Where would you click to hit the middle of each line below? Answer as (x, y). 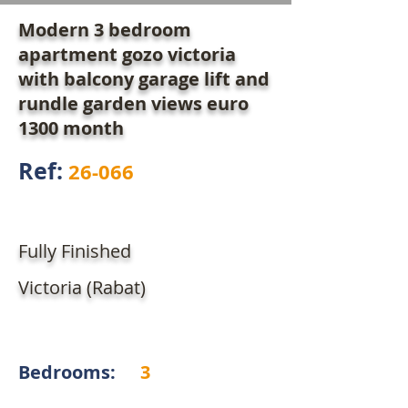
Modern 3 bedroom (105, 30)
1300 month (71, 128)
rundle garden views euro (133, 104)
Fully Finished (75, 251)
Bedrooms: (69, 372)
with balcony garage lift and (144, 79)
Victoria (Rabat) (82, 288)
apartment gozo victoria (127, 55)
